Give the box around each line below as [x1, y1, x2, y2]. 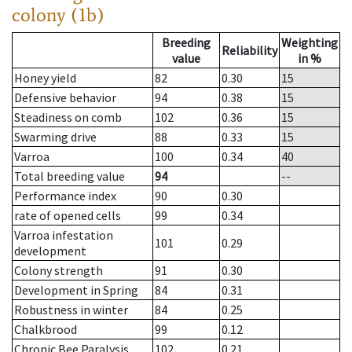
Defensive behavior [14, 90, 116, 106]
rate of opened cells [14, 207, 121, 224]
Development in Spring [14, 282, 138, 299]
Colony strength [14, 262, 103, 279]
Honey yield [14, 70, 76, 86]
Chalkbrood [14, 321, 77, 338]
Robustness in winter [14, 302, 128, 318]
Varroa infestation [14, 227, 113, 244]
